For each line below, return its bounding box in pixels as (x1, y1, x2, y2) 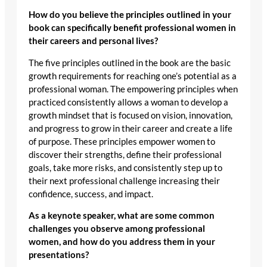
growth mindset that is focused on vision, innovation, (29, 110, 232, 120)
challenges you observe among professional (29, 223, 205, 234)
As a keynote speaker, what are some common (29, 210, 215, 221)
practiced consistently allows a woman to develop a (29, 97, 228, 107)
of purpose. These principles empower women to (29, 136, 215, 147)
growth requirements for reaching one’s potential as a (29, 70, 237, 81)
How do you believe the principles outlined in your (29, 10, 231, 20)
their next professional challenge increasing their (29, 175, 220, 186)
